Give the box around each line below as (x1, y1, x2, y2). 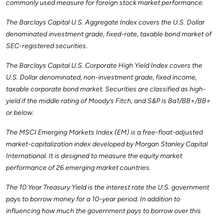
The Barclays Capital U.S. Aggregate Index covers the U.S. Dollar (6, 19, 205, 27)
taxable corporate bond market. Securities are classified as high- (6, 86, 206, 93)
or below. (6, 110, 34, 117)
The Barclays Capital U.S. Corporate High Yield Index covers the (6, 62, 202, 70)
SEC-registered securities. (6, 43, 87, 50)
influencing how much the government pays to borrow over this (6, 208, 201, 215)
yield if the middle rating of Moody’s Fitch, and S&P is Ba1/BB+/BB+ (6, 98, 211, 105)
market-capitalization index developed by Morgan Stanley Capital (6, 141, 208, 148)
